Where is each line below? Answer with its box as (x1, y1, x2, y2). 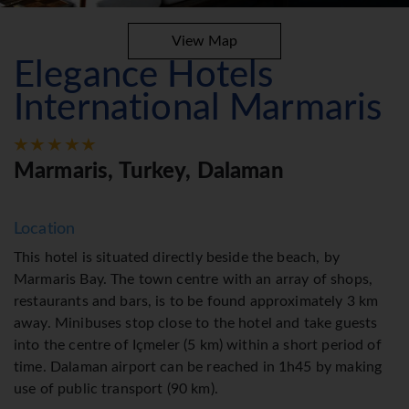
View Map (172, 34, 237, 49)
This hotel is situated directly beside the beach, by (14, 250, 340, 266)
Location (14, 221, 76, 238)
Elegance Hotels (14, 58, 274, 95)
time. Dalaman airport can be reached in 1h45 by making (14, 360, 383, 375)
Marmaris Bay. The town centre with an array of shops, (14, 272, 372, 288)
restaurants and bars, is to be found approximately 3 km (14, 294, 379, 309)
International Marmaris (14, 90, 383, 128)
